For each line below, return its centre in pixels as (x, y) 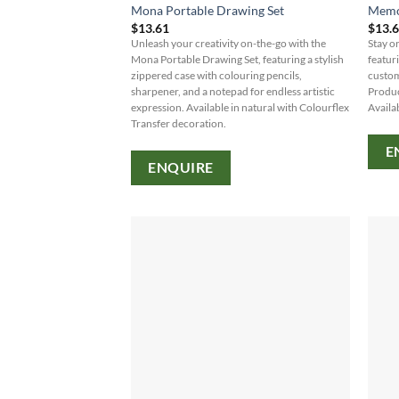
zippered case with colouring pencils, (216, 75)
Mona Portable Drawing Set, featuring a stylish (237, 59)
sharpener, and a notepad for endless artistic (232, 91)
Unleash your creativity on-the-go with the (228, 43)
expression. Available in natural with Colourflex (240, 107)
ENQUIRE (181, 168)
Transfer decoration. (178, 123)
